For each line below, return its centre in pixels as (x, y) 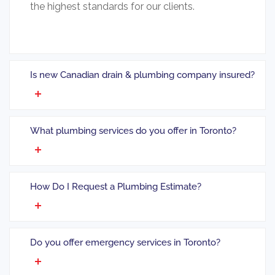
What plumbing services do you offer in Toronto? (133, 131)
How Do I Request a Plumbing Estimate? (116, 187)
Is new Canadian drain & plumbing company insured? (142, 75)
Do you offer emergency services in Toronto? (125, 243)
